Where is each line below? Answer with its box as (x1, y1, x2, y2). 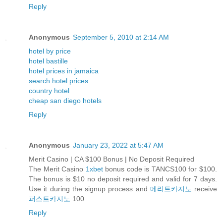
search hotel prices (29, 77, 88, 85)
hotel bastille (29, 57, 68, 65)
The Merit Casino (29, 165, 86, 173)
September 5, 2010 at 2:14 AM (73, 33, 169, 42)
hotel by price (29, 47, 71, 55)
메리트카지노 (150, 185, 192, 193)
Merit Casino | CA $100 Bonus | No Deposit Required (29, 155, 194, 164)
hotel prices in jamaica (29, 67, 99, 75)
